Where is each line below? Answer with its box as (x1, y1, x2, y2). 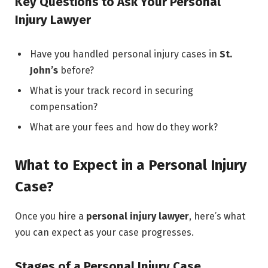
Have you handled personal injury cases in (30, 48, 220, 60)
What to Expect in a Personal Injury (15, 157, 246, 174)
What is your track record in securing (30, 85, 193, 97)
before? (58, 64, 94, 76)
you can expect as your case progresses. (15, 227, 194, 239)
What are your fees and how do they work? (30, 121, 218, 133)
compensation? (30, 101, 98, 113)
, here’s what (189, 211, 245, 223)
